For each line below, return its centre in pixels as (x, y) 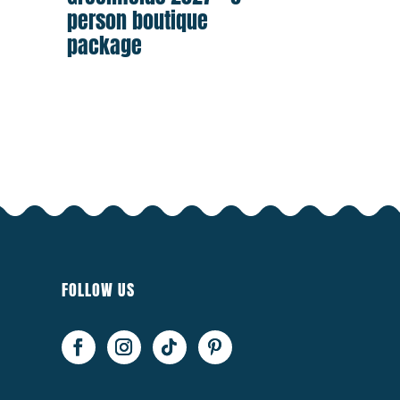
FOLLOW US (98, 289)
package (105, 46)
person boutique (138, 21)
